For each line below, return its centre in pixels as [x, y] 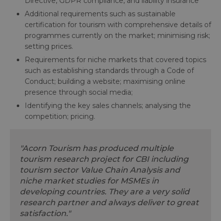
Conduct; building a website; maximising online [105, 81]
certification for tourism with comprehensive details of [118, 24]
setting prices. [49, 46]
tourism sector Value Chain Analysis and [100, 170]
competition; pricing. [60, 116]
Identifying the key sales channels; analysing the [108, 105]
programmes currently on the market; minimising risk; [117, 35]
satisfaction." [45, 213]
